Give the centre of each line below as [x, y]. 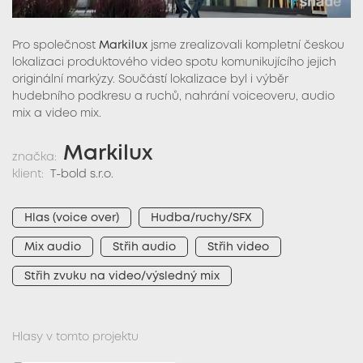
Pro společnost [56, 46]
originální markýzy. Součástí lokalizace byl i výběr [150, 80]
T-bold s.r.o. [82, 175]
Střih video [238, 247]
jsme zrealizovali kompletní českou [246, 46]
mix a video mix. [57, 114]
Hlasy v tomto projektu [75, 337]
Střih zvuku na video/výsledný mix [122, 276]
